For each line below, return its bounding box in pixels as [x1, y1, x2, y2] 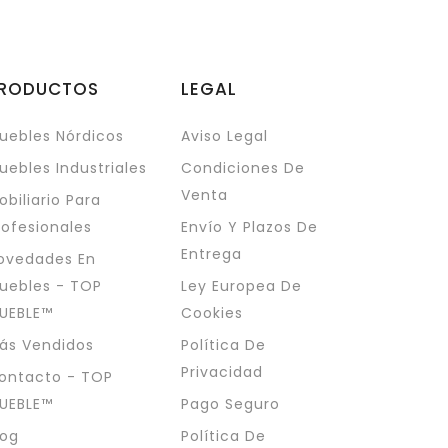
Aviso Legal [180, 126, 268, 147]
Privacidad [180, 362, 263, 383]
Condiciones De [180, 158, 305, 179]
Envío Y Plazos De [180, 217, 318, 238]
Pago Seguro [180, 394, 280, 415]
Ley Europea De [180, 276, 302, 297]
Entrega [180, 244, 242, 265]
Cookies [180, 303, 243, 324]
